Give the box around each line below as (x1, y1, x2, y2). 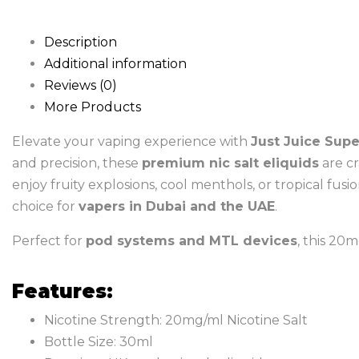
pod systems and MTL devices (86, 233, 297, 248)
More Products (44, 99, 141, 115)
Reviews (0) (44, 78, 117, 93)
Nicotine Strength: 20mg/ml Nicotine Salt (44, 313, 308, 328)
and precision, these (12, 155, 142, 171)
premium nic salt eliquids (142, 155, 319, 171)
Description (44, 34, 117, 50)
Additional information (44, 56, 187, 71)
